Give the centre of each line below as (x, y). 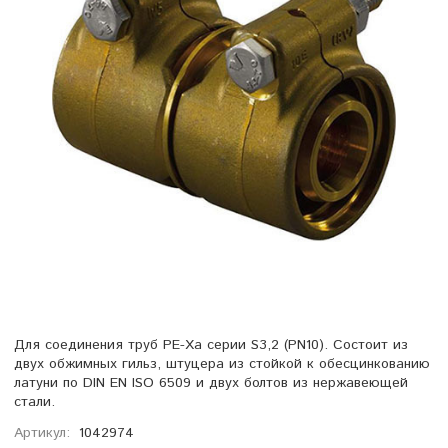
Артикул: (42, 433)
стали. (34, 402)
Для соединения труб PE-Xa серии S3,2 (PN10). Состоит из (211, 345)
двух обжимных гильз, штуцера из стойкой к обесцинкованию (222, 364)
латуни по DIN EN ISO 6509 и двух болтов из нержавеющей (211, 383)
